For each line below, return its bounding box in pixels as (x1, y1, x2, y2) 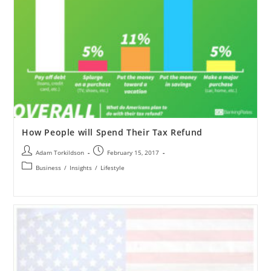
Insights (69, 163, 92, 172)
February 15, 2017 (106, 148, 159, 157)
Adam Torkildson (35, 148, 84, 157)
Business (35, 163, 61, 172)
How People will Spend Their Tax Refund (21, 126, 203, 138)
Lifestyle (100, 163, 125, 172)
